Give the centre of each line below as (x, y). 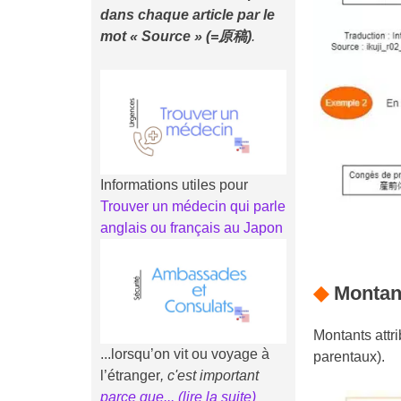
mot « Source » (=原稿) (176, 36)
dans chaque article (167, 14)
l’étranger (130, 375)
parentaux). (349, 357)
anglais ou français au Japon (192, 227)
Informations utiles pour (174, 184)
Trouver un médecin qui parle (193, 206)
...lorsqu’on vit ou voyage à (185, 354)
